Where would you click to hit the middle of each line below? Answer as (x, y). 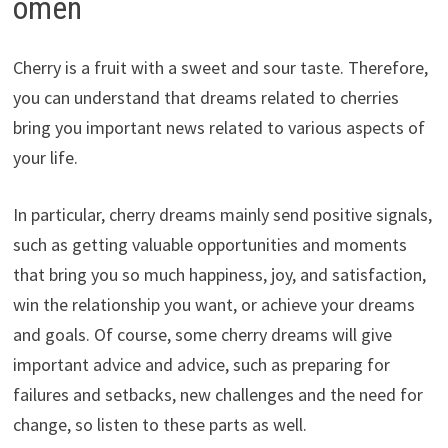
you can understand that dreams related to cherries (205, 98)
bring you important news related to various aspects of (218, 128)
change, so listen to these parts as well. (159, 425)
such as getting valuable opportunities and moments (209, 245)
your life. (45, 158)
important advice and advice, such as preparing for (201, 365)
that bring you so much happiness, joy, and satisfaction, (219, 275)
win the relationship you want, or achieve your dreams (213, 305)
